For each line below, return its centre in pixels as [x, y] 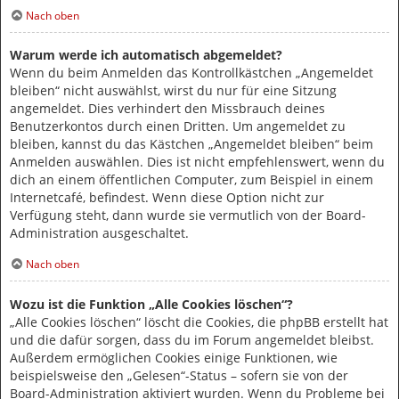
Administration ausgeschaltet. [99, 233]
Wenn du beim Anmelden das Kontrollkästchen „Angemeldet [191, 73]
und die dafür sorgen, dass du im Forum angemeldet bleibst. [192, 339]
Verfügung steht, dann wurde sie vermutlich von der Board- [188, 216]
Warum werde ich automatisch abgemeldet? [146, 55]
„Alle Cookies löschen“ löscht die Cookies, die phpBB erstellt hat [199, 322]
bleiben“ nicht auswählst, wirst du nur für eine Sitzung [173, 91]
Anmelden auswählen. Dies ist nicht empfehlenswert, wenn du [197, 162]
